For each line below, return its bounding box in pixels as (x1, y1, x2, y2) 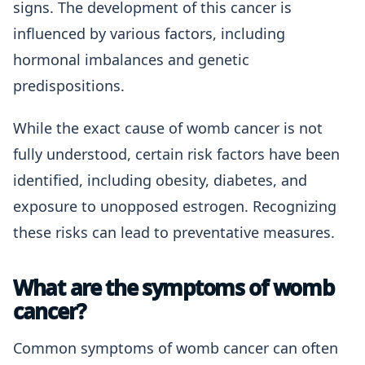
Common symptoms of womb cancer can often (13, 338, 338, 358)
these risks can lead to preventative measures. (13, 222, 335, 242)
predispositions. (13, 76, 125, 95)
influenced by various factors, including (13, 24, 285, 43)
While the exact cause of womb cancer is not (13, 118, 323, 138)
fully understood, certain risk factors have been (13, 144, 340, 164)
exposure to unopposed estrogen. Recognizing (13, 196, 336, 216)
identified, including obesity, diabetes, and (13, 170, 307, 190)
